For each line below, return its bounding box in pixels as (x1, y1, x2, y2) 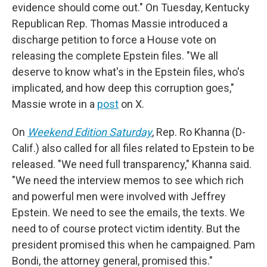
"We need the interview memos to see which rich (12, 174, 244, 187)
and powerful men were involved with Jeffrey (12, 190, 226, 203)
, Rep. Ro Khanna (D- (152, 126, 246, 138)
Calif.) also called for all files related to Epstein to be (12, 142, 254, 154)
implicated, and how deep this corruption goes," (12, 82, 234, 94)
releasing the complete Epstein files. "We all (12, 49, 218, 62)
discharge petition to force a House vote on (12, 33, 216, 46)
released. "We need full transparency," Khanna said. (12, 158, 252, 170)
